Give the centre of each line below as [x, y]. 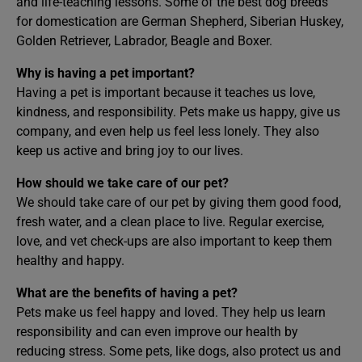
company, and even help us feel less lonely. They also [168, 131]
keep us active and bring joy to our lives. [130, 150]
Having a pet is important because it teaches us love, [166, 92]
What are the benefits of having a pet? [127, 293]
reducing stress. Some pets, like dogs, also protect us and [179, 351]
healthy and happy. [70, 260]
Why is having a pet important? [105, 73]
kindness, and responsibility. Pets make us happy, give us [178, 112]
